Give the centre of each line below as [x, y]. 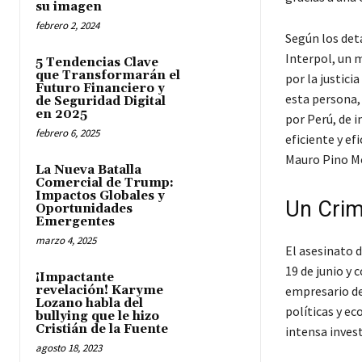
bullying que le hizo [97, 317]
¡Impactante [75, 278]
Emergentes [75, 222]
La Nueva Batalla [88, 170]
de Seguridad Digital [101, 102]
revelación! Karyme [99, 291]
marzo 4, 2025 [66, 241]
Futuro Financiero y [100, 89]
